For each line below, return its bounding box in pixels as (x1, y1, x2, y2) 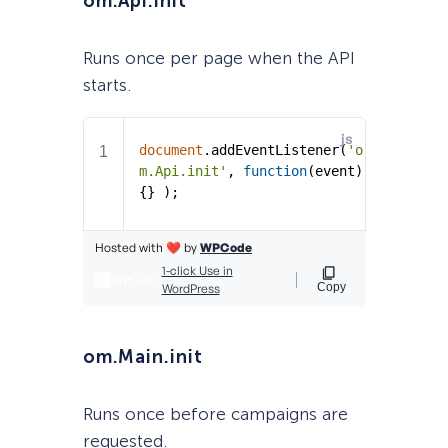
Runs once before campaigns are (82, 403, 348, 424)
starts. (82, 75, 131, 96)
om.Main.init (82, 345, 203, 368)
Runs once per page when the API (82, 48, 355, 69)
